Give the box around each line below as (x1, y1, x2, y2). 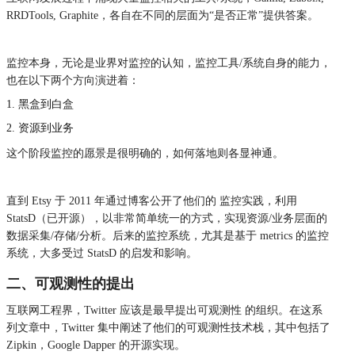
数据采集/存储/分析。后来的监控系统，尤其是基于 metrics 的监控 (6, 229, 329, 242)
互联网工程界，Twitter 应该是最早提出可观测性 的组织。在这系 (6, 303, 323, 316)
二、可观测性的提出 (6, 275, 135, 292)
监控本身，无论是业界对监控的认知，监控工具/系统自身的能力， (6, 56, 331, 69)
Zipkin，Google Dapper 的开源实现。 (6, 338, 185, 351)
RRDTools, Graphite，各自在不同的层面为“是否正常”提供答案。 (6, 9, 319, 21)
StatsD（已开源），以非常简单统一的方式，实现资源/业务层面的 (6, 212, 327, 224)
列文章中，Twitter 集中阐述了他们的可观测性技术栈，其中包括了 (6, 321, 330, 334)
